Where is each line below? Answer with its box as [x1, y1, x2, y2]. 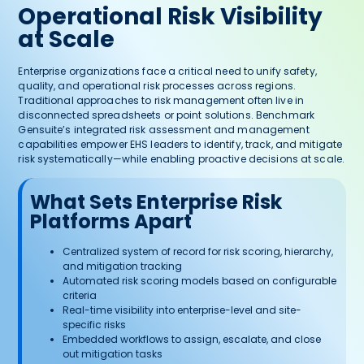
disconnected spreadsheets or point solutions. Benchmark [18, 107, 314, 122]
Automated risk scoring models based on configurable [63, 274, 337, 288]
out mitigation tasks [63, 347, 163, 362]
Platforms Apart [30, 208, 193, 236]
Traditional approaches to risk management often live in [18, 93, 304, 107]
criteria [63, 288, 97, 303]
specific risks [63, 318, 127, 332]
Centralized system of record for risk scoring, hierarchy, [63, 245, 334, 259]
